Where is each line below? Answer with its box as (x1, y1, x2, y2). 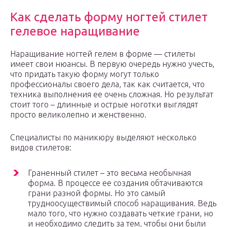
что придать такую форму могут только (10, 69, 159, 79)
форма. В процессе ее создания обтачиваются (28, 178, 203, 188)
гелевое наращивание (10, 24, 140, 39)
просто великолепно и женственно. (10, 110, 146, 120)
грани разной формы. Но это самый (28, 188, 165, 198)
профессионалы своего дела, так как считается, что (10, 80, 205, 89)
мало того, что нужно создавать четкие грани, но (28, 209, 213, 218)
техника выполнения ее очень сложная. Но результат (10, 90, 213, 99)
